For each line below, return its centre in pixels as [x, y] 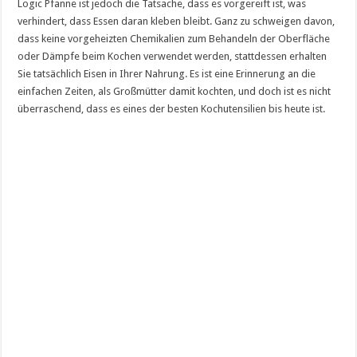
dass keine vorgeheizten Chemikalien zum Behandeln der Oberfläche [174, 39]
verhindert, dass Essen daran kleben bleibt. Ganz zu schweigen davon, [177, 21]
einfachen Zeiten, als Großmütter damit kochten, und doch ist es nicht [175, 91]
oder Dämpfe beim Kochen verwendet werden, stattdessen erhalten [173, 56]
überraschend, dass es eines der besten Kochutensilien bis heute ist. [172, 109]
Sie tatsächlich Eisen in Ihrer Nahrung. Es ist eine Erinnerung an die [167, 74]
